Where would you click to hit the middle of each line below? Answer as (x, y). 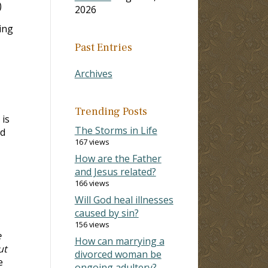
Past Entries (103, 47)
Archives (93, 73)
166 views (92, 183)
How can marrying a (119, 241)
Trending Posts (111, 111)
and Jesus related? (115, 171)
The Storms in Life (116, 130)
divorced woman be (118, 254)
